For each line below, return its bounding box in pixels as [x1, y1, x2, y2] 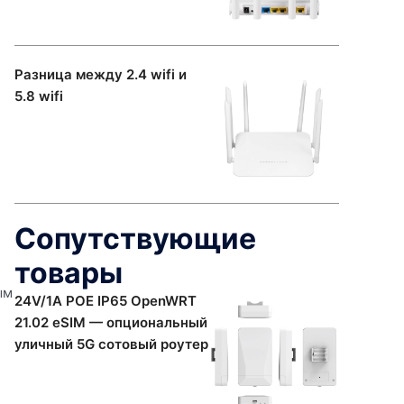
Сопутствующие [14, 220, 256, 256]
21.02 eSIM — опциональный [14, 313, 207, 331]
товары [14, 254, 123, 290]
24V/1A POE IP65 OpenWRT [14, 291, 197, 309]
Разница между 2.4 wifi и [14, 65, 187, 83]
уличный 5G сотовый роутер [14, 335, 208, 353]
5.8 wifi [14, 87, 63, 105]
